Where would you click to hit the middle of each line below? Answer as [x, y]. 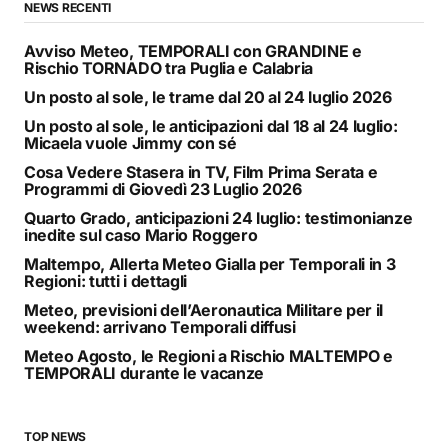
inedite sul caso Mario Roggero [141, 235]
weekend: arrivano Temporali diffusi [160, 327]
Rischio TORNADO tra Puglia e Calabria [169, 68]
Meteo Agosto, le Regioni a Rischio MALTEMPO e [208, 356]
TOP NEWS [55, 437]
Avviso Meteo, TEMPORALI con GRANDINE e [193, 51]
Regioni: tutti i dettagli [105, 281]
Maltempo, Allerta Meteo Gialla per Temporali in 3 [210, 264]
